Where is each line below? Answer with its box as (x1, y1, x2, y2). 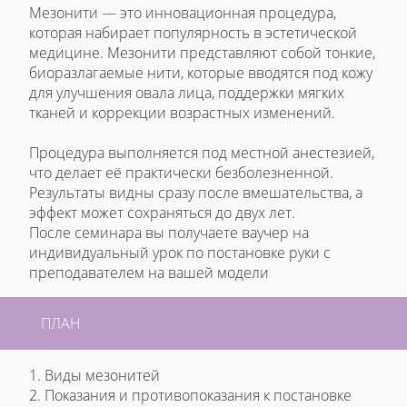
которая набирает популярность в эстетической (29, 23, 357, 44)
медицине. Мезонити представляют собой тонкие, (29, 43, 375, 64)
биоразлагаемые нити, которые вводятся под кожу (29, 63, 372, 84)
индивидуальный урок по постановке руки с (29, 243, 331, 263)
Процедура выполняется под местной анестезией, (29, 143, 374, 164)
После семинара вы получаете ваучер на (29, 223, 309, 243)
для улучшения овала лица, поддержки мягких (29, 83, 344, 104)
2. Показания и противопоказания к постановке (29, 384, 352, 405)
